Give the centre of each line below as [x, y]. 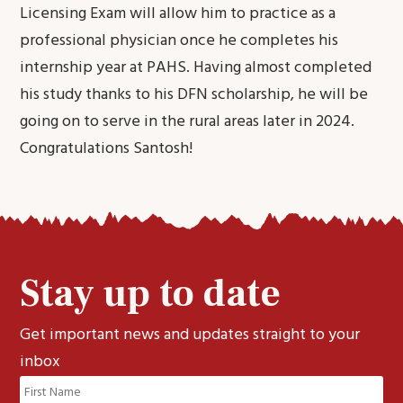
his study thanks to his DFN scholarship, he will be [194, 95]
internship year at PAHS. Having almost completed [196, 68]
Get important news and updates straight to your [190, 335]
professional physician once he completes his [179, 41]
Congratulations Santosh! [107, 149]
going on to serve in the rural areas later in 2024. [188, 122]
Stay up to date [151, 294]
